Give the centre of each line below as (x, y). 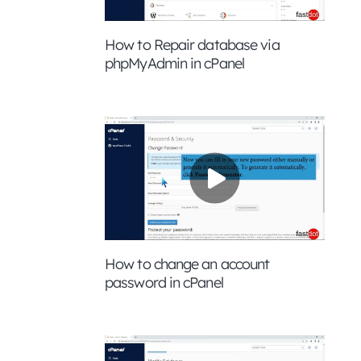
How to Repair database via (192, 45)
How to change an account (187, 263)
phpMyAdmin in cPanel (175, 64)
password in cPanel (164, 282)
